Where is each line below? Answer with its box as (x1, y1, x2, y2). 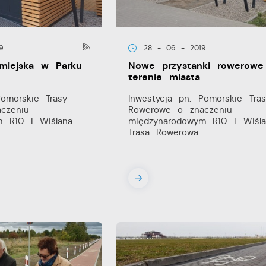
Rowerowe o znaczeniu (128, 104, 233, 116)
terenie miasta (128, 71, 200, 84)
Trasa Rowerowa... (128, 126, 204, 138)
